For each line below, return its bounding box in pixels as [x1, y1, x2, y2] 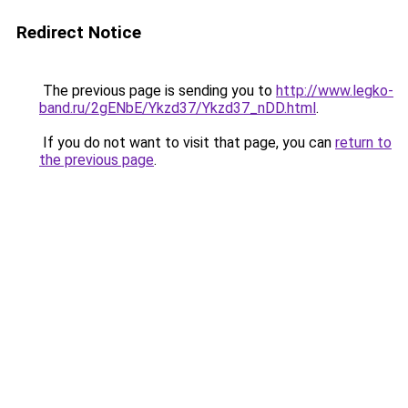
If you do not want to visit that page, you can [39, 134, 335, 151]
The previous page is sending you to [39, 82, 276, 99]
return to [335, 134, 392, 151]
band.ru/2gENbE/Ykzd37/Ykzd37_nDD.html [39, 99, 316, 117]
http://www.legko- [276, 82, 393, 99]
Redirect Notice [16, 22, 141, 43]
